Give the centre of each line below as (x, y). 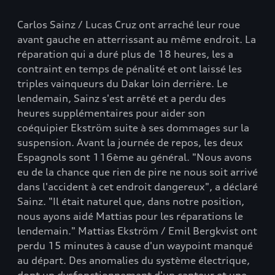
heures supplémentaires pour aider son (111, 113)
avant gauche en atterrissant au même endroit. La (137, 39)
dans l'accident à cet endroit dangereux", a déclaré (137, 187)
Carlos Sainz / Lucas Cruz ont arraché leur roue (129, 25)
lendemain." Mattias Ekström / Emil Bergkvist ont (137, 231)
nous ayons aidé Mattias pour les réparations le (130, 216)
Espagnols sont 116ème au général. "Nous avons (134, 157)
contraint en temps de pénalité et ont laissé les (130, 69)
